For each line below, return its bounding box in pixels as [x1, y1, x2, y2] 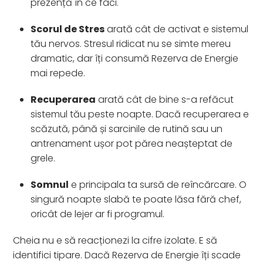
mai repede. [31, 66, 86, 80]
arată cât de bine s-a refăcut [96, 92, 234, 106]
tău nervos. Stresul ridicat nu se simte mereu [31, 36, 231, 50]
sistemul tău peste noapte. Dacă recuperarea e [31, 107, 249, 121]
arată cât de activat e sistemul [104, 22, 249, 36]
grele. [31, 151, 56, 165]
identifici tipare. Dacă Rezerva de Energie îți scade [13, 248, 241, 262]
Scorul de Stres [31, 22, 105, 36]
